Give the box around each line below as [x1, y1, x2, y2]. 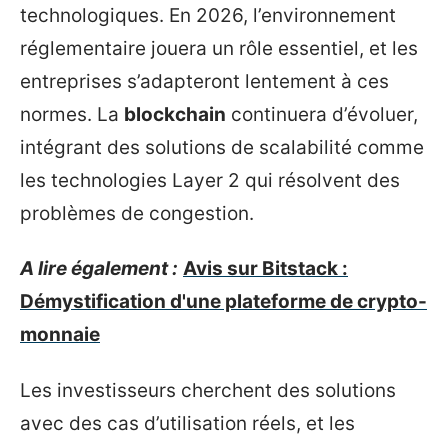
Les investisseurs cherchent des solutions [20, 378, 396, 402]
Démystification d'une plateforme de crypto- [20, 290, 427, 313]
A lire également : [20, 257, 178, 280]
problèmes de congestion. [20, 201, 254, 225]
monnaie [20, 323, 100, 346]
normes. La [20, 102, 124, 126]
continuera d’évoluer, [226, 102, 418, 126]
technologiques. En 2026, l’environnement [20, 3, 396, 27]
